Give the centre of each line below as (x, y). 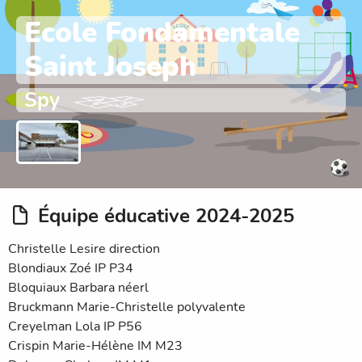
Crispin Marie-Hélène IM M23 (95, 346)
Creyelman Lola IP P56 (75, 327)
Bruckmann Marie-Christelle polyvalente (127, 307)
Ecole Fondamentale (162, 33)
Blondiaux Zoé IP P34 (71, 269)
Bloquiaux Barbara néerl (78, 288)
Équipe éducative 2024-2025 (166, 216)
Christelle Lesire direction (84, 249)
